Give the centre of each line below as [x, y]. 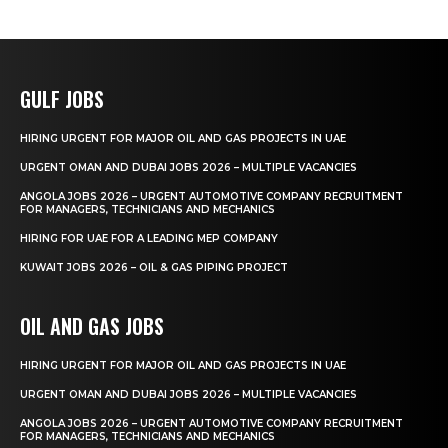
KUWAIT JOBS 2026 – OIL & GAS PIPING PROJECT [154, 267]
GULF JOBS [62, 98]
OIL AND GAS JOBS [92, 325]
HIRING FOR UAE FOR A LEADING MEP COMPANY [149, 238]
